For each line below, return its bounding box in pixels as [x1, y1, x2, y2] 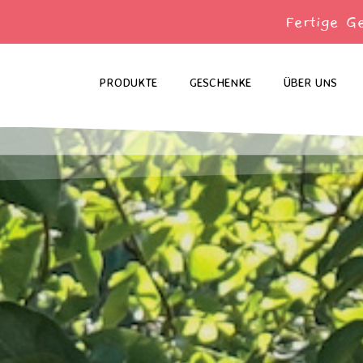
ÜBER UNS [284, 74, 337, 90]
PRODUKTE [99, 74, 157, 90]
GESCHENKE [190, 74, 251, 90]
